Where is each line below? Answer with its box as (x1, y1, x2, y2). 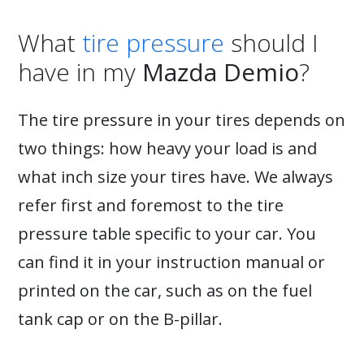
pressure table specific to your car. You (18, 223, 316, 245)
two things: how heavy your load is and (18, 137, 317, 159)
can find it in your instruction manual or (18, 251, 325, 273)
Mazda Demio (142, 55, 299, 89)
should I (224, 26, 318, 59)
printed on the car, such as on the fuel (18, 279, 312, 301)
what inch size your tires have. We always (18, 166, 333, 188)
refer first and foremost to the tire (18, 194, 284, 216)
